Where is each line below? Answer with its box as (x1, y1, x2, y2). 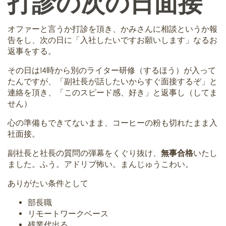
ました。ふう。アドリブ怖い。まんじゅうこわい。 (8, 159, 193, 169)
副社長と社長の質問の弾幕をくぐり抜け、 (8, 148, 161, 158)
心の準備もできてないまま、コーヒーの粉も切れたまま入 (8, 118, 217, 128)
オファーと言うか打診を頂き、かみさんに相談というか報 (8, 24, 217, 34)
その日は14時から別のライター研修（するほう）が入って (8, 66, 216, 76)
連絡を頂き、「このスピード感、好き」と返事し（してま (8, 88, 217, 98)
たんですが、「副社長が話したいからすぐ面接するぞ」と (8, 77, 217, 87)
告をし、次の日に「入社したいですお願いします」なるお (8, 35, 217, 45)
